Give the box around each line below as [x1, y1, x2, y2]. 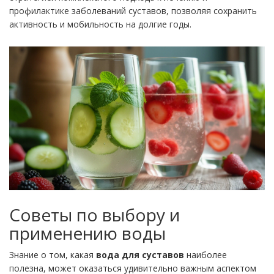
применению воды [9, 221, 166, 245]
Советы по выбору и [9, 203, 180, 227]
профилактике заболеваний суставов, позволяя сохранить [9, 5, 257, 17]
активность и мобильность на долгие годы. [9, 18, 191, 31]
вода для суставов [96, 249, 184, 261]
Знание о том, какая [9, 249, 96, 261]
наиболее [184, 249, 227, 261]
